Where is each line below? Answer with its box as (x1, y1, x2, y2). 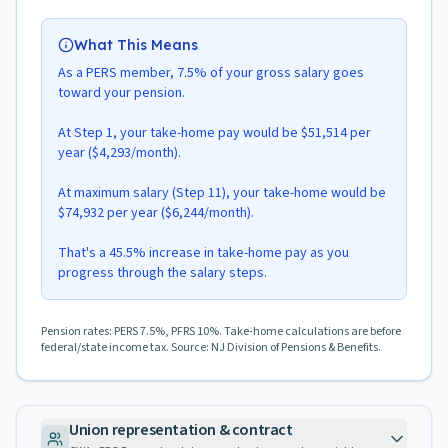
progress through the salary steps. (58, 263, 267, 283)
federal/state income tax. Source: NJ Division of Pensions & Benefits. (41, 339, 381, 356)
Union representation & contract (69, 419, 293, 441)
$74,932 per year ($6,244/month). (58, 203, 254, 223)
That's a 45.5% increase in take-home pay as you (58, 243, 349, 263)
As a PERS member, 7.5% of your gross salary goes (58, 63, 364, 83)
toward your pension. (58, 83, 185, 103)
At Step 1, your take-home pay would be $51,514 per (58, 123, 371, 143)
